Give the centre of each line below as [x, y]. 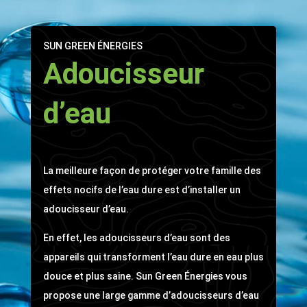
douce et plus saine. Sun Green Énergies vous [145, 276]
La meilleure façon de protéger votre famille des [152, 170]
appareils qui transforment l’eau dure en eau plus [153, 257]
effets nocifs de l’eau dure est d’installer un [142, 189]
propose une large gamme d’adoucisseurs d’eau [151, 295]
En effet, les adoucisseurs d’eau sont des [136, 237]
